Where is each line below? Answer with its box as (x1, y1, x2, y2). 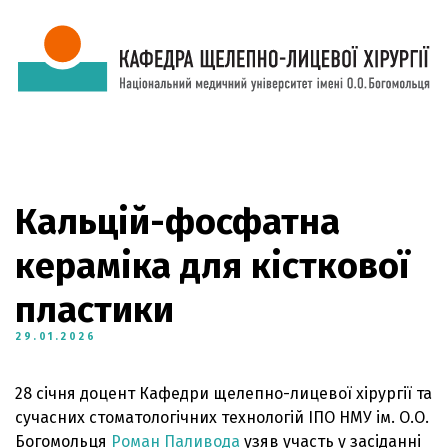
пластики (15, 287, 174, 332)
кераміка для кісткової (15, 243, 409, 288)
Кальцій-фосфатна (15, 199, 340, 244)
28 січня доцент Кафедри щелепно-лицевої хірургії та (15, 383, 432, 403)
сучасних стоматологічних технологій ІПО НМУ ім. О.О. (15, 407, 429, 427)
